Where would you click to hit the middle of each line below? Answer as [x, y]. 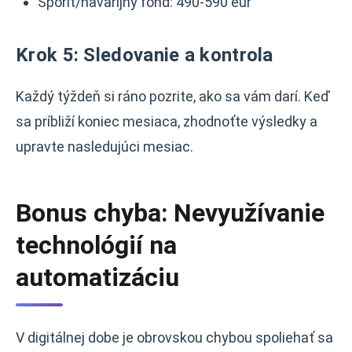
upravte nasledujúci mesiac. [104, 147]
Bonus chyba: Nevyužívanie [170, 213]
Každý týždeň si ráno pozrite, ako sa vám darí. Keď [173, 96]
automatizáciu [97, 277]
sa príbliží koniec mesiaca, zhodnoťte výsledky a [167, 121]
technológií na [96, 245]
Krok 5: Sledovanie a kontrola [145, 55]
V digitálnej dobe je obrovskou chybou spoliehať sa [174, 337]
